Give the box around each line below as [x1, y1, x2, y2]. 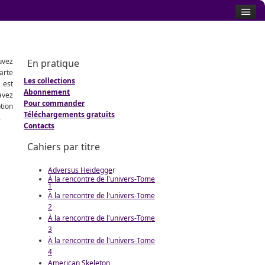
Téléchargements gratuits [24, 109, 115, 119]
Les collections [24, 76, 75, 86]
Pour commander [24, 98, 85, 108]
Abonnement [24, 87, 70, 97]
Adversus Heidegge [48, 165, 112, 175]
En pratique [27, 57, 79, 70]
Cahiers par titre [27, 140, 100, 153]
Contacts [24, 121, 54, 131]
